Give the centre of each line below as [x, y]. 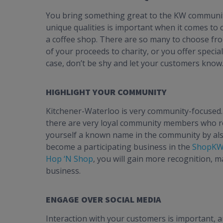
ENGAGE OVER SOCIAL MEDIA [104, 200]
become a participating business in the [119, 147]
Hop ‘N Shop [69, 159]
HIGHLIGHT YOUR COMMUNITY [106, 92]
